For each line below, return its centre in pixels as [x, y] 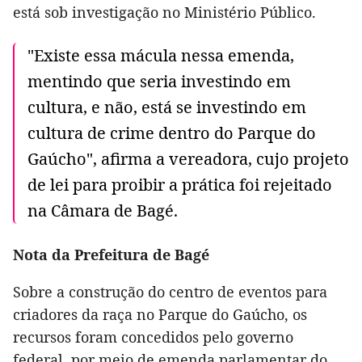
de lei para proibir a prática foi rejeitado [180, 184]
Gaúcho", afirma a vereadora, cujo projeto [188, 158]
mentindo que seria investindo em [159, 81]
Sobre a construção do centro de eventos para [170, 291]
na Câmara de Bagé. [103, 210]
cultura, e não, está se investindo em [167, 107]
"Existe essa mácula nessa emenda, [161, 55]
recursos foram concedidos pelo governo [153, 337]
